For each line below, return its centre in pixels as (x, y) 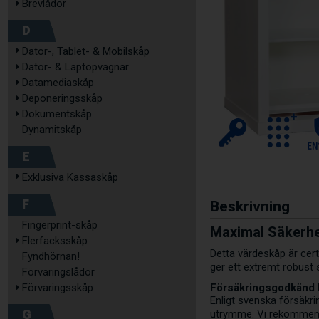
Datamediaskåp (58, 83)
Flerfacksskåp (55, 241)
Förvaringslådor (58, 272)
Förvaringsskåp (58, 288)
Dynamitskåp (52, 130)
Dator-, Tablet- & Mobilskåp (86, 51)
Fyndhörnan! (51, 256)
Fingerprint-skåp (60, 225)
